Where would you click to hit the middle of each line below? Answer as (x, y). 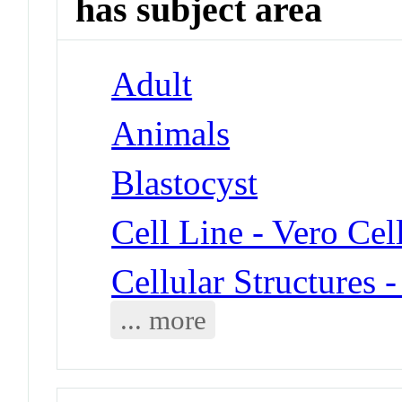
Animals (171, 133)
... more (163, 319)
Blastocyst (185, 182)
